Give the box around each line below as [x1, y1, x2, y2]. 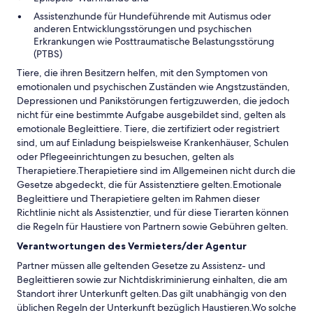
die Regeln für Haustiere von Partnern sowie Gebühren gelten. [17, 220, 289, 233]
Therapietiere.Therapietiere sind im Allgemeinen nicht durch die [17, 164, 296, 177]
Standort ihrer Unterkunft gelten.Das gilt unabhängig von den [17, 287, 286, 300]
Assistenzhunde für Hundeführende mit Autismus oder [34, 10, 271, 22]
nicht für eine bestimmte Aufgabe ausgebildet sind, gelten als [17, 108, 286, 121]
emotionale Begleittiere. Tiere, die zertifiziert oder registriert [17, 122, 279, 135]
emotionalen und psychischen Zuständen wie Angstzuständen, [17, 80, 290, 93]
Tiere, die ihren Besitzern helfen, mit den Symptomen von [17, 66, 268, 79]
